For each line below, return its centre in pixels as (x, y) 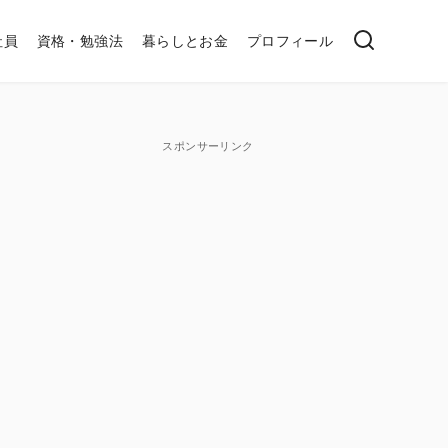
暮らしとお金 (185, 40)
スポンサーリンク (208, 145)
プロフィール (290, 40)
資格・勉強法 (80, 40)
